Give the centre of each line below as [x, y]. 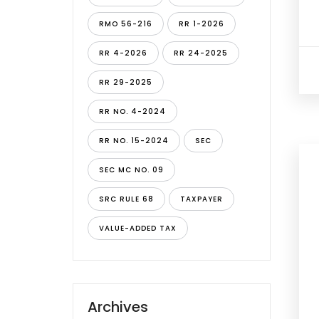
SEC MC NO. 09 [131, 170]
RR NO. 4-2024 [132, 111]
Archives [118, 307]
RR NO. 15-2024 [134, 141]
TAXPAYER [202, 199]
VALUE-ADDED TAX [138, 228]
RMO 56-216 [126, 24]
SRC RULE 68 [126, 199]
